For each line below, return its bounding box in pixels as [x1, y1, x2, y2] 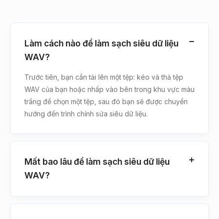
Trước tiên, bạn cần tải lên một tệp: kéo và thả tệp [24, 72, 183, 81]
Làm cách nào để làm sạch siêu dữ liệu [24, 38, 178, 48]
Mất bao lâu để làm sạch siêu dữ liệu [24, 156, 170, 167]
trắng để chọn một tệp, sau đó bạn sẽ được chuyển [24, 97, 188, 106]
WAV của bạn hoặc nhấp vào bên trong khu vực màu [24, 85, 195, 93]
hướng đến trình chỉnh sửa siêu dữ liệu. [24, 109, 148, 118]
